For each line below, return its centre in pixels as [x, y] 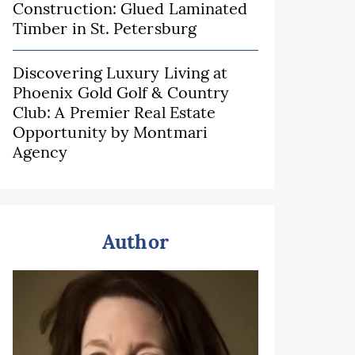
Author [136, 242]
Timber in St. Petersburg [105, 28]
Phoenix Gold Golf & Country [121, 92]
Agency [40, 152]
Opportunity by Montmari [110, 132]
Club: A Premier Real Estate [115, 112]
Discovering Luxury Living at [120, 73]
